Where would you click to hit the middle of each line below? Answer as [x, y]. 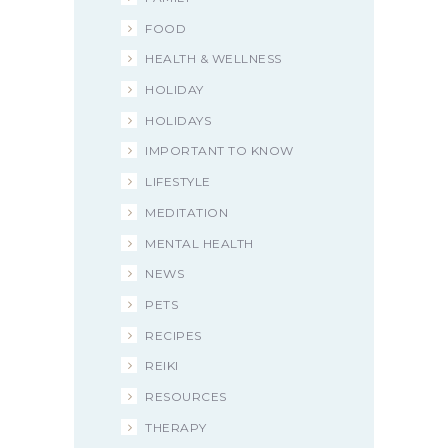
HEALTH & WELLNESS [213, 59]
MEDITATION [186, 212]
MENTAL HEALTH [199, 243]
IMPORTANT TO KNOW [219, 151]
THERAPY [176, 427]
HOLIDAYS [178, 120]
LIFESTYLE [178, 182]
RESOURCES [186, 396]
